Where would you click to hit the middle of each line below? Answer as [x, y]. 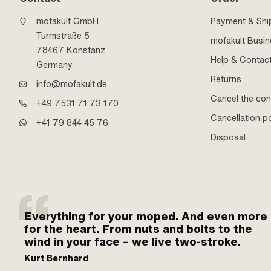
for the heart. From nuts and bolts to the [138, 229]
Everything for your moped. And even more [146, 216]
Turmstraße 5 [63, 35]
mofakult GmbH [67, 21]
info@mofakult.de [72, 84]
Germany [54, 64]
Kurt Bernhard [56, 258]
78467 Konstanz [71, 50]
